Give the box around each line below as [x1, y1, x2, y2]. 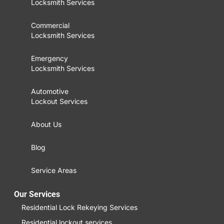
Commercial [31, 20, 69, 29]
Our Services [14, 189, 60, 199]
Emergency [31, 53, 68, 62]
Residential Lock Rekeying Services [21, 202, 137, 211]
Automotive [31, 86, 68, 95]
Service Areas [31, 165, 76, 174]
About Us [31, 119, 61, 128]
